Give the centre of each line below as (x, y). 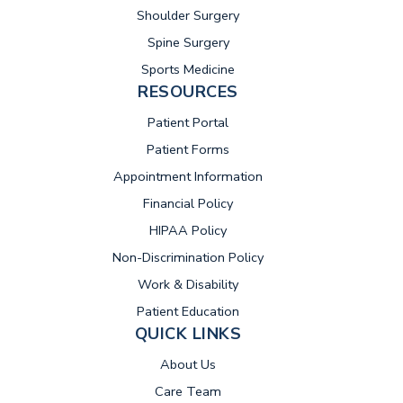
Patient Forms (188, 149)
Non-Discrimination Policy (188, 257)
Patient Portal (188, 122)
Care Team (188, 391)
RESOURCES (188, 92)
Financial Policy (188, 203)
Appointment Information (188, 176)
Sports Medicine (188, 69)
